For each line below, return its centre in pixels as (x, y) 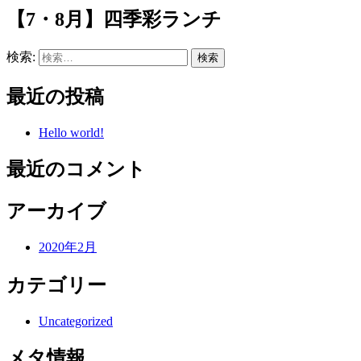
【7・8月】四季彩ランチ (114, 19)
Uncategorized (76, 322)
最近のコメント (76, 169)
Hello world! (71, 132)
